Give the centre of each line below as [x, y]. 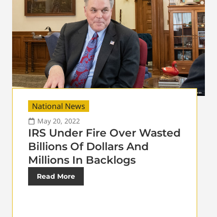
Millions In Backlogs [82, 160]
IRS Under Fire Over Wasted [104, 133]
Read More [56, 176]
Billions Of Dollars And [88, 146]
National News [59, 106]
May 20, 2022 [59, 121]
